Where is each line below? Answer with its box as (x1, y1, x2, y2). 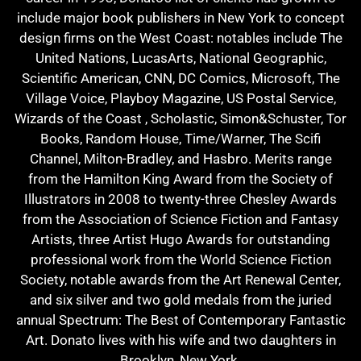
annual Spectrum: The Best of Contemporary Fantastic (15, 311, 346, 328)
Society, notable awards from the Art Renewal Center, (20, 271, 341, 288)
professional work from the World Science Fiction (30, 251, 331, 268)
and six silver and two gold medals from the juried (29, 291, 332, 308)
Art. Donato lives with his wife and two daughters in (25, 331, 336, 348)
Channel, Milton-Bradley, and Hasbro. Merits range (29, 150, 332, 167)
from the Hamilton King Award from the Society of (28, 170, 333, 187)
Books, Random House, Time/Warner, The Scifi (40, 130, 321, 147)
